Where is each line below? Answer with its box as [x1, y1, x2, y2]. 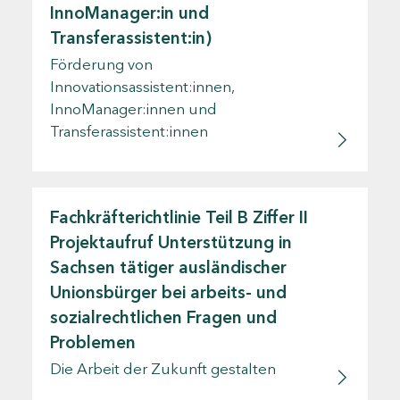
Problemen [50, 331, 136, 353]
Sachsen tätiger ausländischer [50, 256, 287, 278]
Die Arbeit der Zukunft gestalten [50, 359, 276, 378]
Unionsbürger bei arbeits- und [50, 281, 287, 303]
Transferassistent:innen [50, 121, 208, 140]
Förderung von [50, 54, 153, 73]
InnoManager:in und [50, 2, 209, 23]
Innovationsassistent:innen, [50, 77, 234, 96]
